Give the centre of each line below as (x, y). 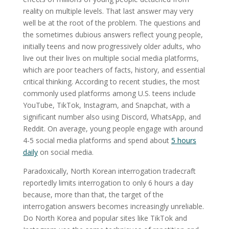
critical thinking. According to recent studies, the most (111, 81)
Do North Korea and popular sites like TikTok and (105, 218)
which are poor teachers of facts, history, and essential (114, 70)
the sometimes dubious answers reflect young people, (113, 34)
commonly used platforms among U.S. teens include (109, 93)
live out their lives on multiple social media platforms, (111, 58)
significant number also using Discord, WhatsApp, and (112, 117)
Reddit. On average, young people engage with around (113, 128)
